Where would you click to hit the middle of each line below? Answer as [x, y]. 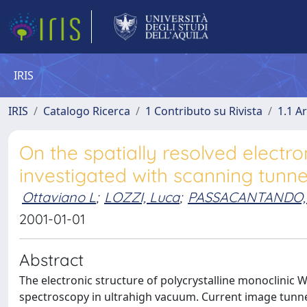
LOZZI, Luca [142, 197]
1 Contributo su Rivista [204, 111]
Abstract [51, 260]
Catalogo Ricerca [87, 111]
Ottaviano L [59, 197]
